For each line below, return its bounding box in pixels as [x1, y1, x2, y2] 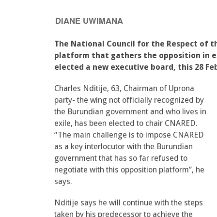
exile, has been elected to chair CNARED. [54, 119, 198, 128]
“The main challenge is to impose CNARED [54, 130, 204, 139]
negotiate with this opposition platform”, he [54, 165, 204, 174]
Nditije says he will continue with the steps [54, 198, 203, 207]
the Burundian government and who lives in [54, 107, 206, 116]
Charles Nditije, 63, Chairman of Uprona [54, 84, 194, 93]
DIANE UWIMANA [55, 15, 123, 26]
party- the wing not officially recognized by [54, 95, 204, 105]
